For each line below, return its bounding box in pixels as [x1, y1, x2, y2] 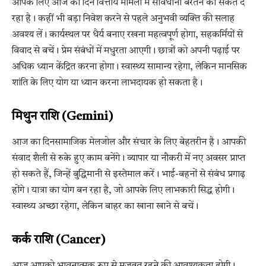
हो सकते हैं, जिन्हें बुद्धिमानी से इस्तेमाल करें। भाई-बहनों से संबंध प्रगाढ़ [12, 170, 245, 180]
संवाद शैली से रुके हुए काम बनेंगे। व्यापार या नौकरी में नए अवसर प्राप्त [12, 154, 245, 164]
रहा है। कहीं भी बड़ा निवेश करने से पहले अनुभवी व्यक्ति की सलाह [12, 14, 235, 24]
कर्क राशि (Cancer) [12, 233, 106, 246]
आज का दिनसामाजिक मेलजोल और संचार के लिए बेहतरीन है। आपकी [12, 138, 246, 148]
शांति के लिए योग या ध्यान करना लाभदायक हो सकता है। [12, 78, 202, 88]
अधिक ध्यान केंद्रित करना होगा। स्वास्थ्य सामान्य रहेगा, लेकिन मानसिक [12, 62, 247, 72]
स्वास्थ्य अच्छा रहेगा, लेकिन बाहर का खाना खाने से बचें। [12, 202, 198, 212]
